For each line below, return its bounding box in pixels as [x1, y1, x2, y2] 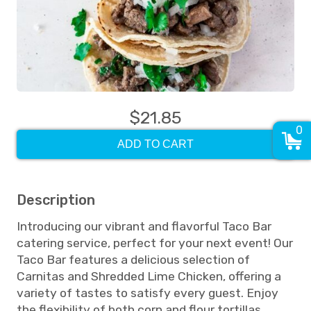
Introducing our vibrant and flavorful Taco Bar [17, 219, 271, 233]
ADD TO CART [117, 138, 194, 150]
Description [17, 192, 95, 208]
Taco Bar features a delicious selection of [17, 253, 250, 267]
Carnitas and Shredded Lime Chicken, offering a [17, 269, 281, 283]
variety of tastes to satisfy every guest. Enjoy [17, 286, 278, 300]
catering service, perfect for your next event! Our [17, 236, 293, 250]
